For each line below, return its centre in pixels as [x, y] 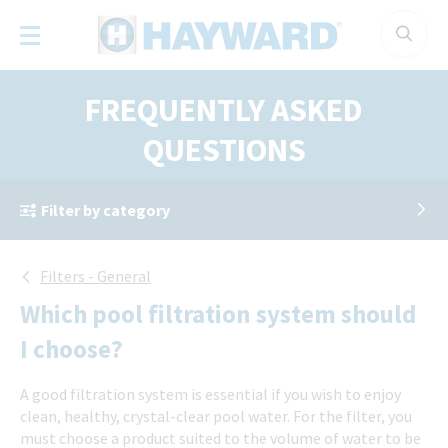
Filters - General [95, 276]
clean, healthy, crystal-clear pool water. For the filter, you [216, 416]
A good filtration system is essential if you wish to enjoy [210, 394]
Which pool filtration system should [218, 314]
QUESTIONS [224, 150]
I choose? [71, 349]
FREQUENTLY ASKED [224, 110]
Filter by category [105, 210]
